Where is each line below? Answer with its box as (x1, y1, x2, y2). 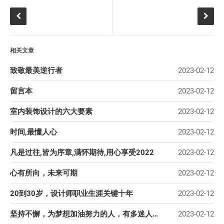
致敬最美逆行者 (10, 66, 62, 75)
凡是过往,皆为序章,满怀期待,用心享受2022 (10, 148, 154, 157)
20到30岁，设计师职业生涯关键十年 (10, 189, 133, 198)
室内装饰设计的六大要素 (10, 107, 92, 116)
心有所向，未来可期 (10, 168, 77, 178)
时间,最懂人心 (10, 127, 57, 137)
